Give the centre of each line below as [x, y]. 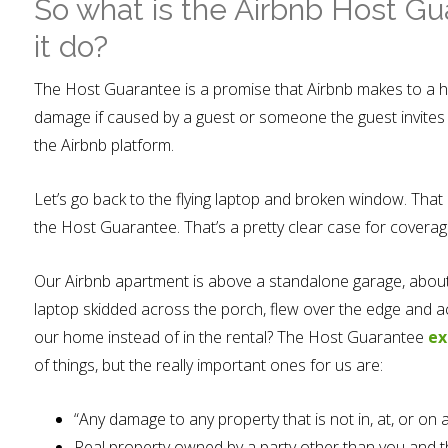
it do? [71, 46]
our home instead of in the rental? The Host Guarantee [231, 337]
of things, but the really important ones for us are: [208, 365]
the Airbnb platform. [104, 145]
